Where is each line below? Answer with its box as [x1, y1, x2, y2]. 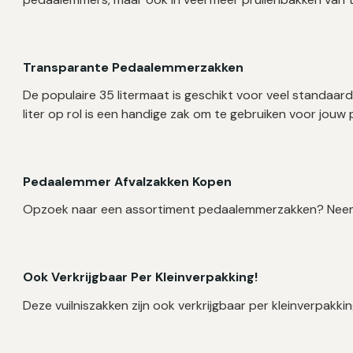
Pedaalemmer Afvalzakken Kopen [23, 173, 232, 191]
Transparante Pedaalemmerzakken [23, 59, 244, 76]
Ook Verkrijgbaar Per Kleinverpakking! [23, 269, 258, 286]
